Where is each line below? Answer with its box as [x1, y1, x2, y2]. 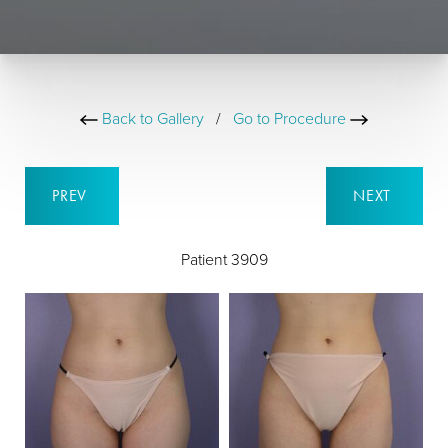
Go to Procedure [233, 107, 350, 129]
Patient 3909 [180, 248, 268, 270]
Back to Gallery [98, 107, 204, 129]
